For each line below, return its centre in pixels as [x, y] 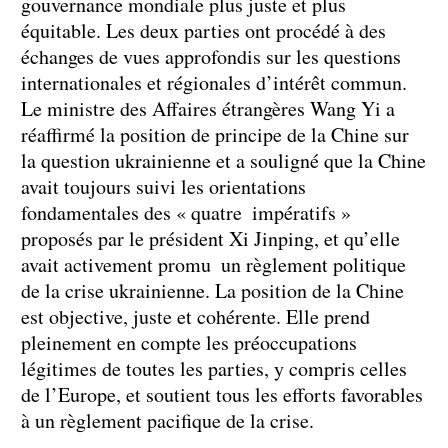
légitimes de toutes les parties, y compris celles [214, 368]
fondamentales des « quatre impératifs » [191, 212]
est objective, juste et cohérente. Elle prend [195, 316]
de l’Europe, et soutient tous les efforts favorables [222, 394]
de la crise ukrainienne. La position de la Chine [212, 290]
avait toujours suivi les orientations [163, 186]
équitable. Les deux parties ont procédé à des [203, 30]
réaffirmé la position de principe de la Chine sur [215, 134]
